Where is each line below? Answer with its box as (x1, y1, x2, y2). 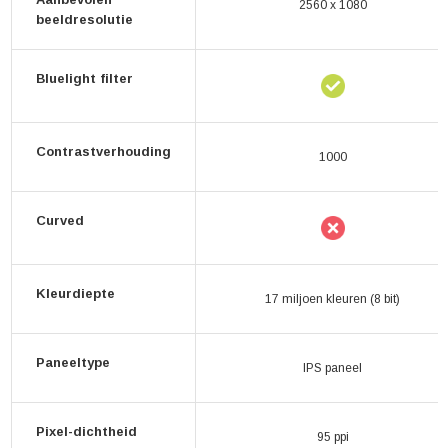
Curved (36, 213, 84, 228)
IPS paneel (303, 361, 362, 375)
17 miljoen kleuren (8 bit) (265, 292, 400, 306)
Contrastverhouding (36, 144, 171, 159)
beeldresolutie (36, 12, 133, 27)
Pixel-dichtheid (36, 424, 137, 439)
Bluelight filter (36, 71, 133, 86)
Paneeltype (36, 355, 110, 370)
